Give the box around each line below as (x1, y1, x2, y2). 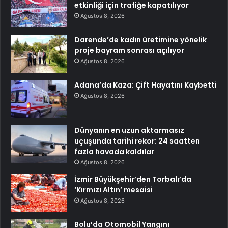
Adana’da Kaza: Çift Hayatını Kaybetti (74, 80, 217, 91)
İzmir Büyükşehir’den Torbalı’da (74, 174, 191, 185)
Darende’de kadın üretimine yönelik (74, 35, 207, 45)
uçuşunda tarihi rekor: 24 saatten (74, 136, 200, 147)
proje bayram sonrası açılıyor (74, 45, 184, 56)
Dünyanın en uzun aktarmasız (74, 125, 184, 136)
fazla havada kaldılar (74, 147, 154, 157)
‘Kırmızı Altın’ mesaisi (74, 185, 153, 195)
